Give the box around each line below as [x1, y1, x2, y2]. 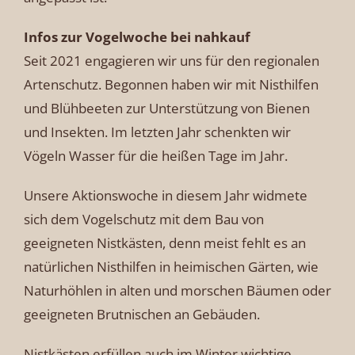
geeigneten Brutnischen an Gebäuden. [24, 304, 260, 323]
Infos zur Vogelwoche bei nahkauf [24, 27, 250, 46]
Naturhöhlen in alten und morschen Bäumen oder [24, 281, 331, 300]
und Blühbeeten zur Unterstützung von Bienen [24, 98, 310, 117]
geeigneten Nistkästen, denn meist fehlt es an [24, 233, 306, 252]
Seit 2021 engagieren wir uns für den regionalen [24, 51, 319, 70]
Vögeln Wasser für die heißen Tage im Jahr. [24, 146, 288, 165]
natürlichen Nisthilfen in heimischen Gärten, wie [24, 257, 319, 276]
